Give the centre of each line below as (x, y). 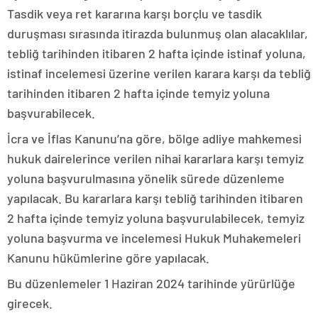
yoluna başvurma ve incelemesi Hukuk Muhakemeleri (154, 238)
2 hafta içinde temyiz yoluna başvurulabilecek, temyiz (156, 218)
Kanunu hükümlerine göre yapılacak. (108, 258)
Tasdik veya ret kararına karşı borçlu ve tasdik (135, 14)
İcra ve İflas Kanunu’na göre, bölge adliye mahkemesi (154, 139)
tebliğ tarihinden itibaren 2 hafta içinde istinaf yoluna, (157, 54)
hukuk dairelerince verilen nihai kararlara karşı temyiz (155, 159)
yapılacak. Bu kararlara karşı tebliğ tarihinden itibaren (155, 198)
